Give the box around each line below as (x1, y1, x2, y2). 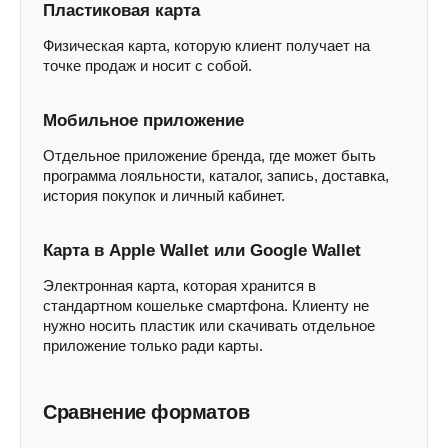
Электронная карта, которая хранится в (43, 277, 316, 294)
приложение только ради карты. (43, 337, 263, 354)
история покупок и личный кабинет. (43, 187, 285, 204)
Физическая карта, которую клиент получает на (43, 37, 370, 54)
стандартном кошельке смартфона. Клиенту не (43, 297, 369, 314)
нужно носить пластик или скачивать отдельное (43, 317, 375, 334)
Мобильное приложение (43, 111, 244, 130)
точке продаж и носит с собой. (43, 57, 252, 74)
